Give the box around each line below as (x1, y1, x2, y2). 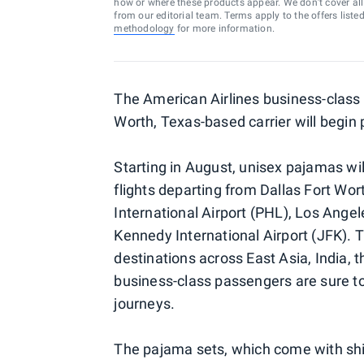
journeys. (114, 295, 175, 312)
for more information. (174, 23, 275, 34)
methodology (114, 23, 175, 34)
